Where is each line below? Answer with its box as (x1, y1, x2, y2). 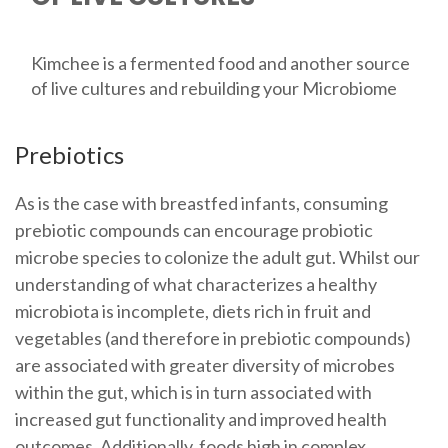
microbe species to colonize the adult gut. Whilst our (14, 246, 420, 269)
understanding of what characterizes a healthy (14, 273, 377, 296)
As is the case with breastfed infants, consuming (14, 192, 388, 215)
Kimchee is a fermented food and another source (30, 52, 410, 75)
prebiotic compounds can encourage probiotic (14, 219, 373, 242)
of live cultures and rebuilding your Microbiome (30, 77, 397, 100)
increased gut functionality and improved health (14, 408, 387, 431)
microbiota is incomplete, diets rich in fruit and (14, 300, 371, 323)
